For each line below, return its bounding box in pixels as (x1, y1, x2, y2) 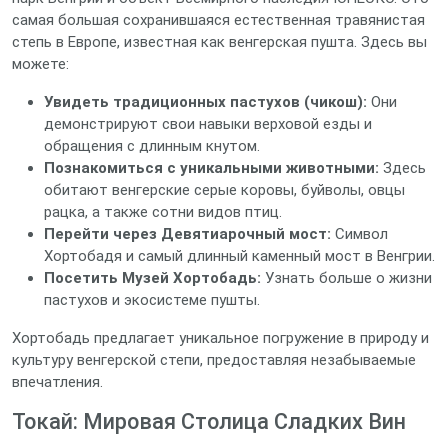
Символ (331, 225, 388, 243)
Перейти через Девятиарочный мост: (44, 225, 331, 243)
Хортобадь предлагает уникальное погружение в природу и (12, 329, 429, 347)
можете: (12, 55, 69, 73)
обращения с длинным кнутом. (44, 137, 260, 155)
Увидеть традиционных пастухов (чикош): (44, 93, 367, 111)
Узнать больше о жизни (261, 269, 432, 287)
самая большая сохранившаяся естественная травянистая (12, 11, 425, 29)
